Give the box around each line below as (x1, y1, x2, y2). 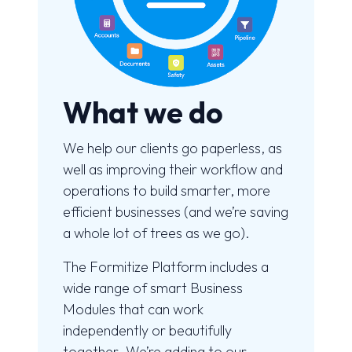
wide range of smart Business (63, 279, 243, 298)
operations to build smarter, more (63, 181, 270, 200)
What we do (63, 94, 223, 132)
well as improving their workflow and (63, 160, 283, 179)
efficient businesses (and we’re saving (63, 203, 288, 222)
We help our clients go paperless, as (63, 139, 282, 158)
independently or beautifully (63, 321, 232, 340)
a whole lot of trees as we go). (63, 224, 250, 243)
